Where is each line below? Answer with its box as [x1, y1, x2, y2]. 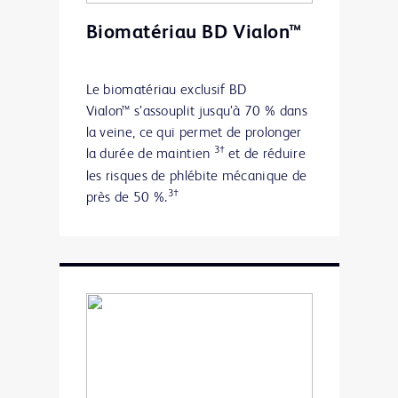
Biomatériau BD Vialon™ [85, 22, 302, 43]
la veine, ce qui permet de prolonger [85, 125, 302, 140]
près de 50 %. [85, 190, 168, 205]
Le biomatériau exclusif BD [85, 83, 247, 98]
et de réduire [227, 147, 306, 162]
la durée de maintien [85, 147, 214, 162]
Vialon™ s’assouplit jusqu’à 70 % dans [85, 104, 307, 119]
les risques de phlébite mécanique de [85, 169, 307, 184]
